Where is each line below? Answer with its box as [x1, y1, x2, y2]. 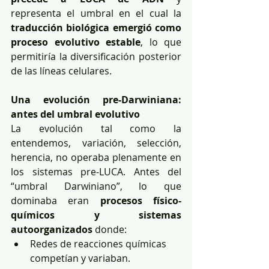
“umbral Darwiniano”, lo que [11, 179, 181, 193]
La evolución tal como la [11, 121, 181, 135]
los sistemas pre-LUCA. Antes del [11, 165, 181, 178]
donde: [92, 222, 127, 236]
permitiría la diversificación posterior [11, 49, 181, 63]
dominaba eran [11, 193, 100, 207]
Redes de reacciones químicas [30, 237, 169, 250]
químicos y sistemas [11, 208, 181, 222]
